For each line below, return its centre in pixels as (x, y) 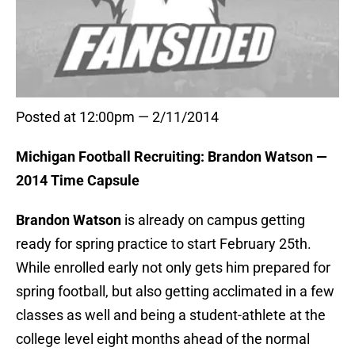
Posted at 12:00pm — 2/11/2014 (117, 117)
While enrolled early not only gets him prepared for (173, 268)
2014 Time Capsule (78, 181)
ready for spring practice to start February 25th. (164, 244)
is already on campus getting (213, 220)
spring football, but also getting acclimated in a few (175, 292)
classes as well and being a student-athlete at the (171, 315)
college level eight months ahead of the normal (163, 339)
